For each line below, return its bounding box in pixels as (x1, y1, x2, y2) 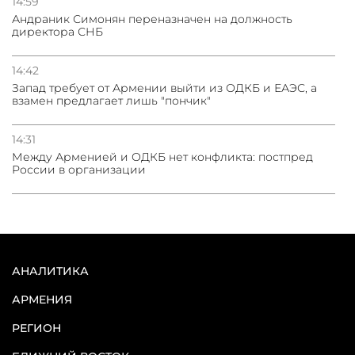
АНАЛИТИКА (12, 264, 89, 279)
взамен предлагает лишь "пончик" (12, 94, 211, 109)
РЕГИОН (12, 321, 61, 336)
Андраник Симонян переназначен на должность (12, 12, 292, 27)
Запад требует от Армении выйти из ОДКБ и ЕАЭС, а (12, 81, 317, 96)
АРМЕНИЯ (12, 292, 72, 307)
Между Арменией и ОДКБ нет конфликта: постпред (12, 150, 313, 165)
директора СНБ (12, 25, 103, 40)
